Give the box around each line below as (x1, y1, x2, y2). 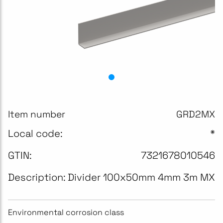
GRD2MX (176, 108, 215, 120)
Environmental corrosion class (8, 207, 124, 218)
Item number (8, 108, 65, 120)
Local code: (8, 127, 63, 140)
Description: (8, 171, 66, 184)
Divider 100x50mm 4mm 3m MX (68, 171, 215, 184)
